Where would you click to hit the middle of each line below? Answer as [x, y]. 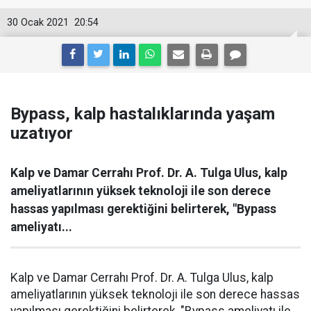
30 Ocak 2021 [38, 23]
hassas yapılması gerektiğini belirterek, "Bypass [143, 209]
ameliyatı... [41, 227]
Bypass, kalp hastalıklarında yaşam [143, 114]
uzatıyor [42, 133]
